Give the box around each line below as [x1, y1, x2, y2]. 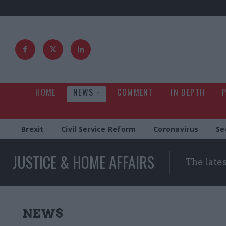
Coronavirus [153, 124, 199, 134]
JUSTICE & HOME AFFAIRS [13, 151, 154, 174]
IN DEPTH [171, 86, 205, 98]
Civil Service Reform [61, 124, 136, 134]
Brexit [21, 124, 44, 134]
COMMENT [117, 86, 154, 98]
